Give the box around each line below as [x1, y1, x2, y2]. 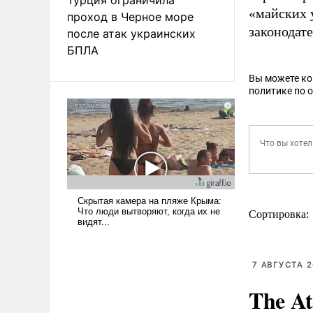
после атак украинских [67, 26, 196, 41]
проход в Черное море [67, 9, 194, 24]
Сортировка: [249, 208, 312, 220]
